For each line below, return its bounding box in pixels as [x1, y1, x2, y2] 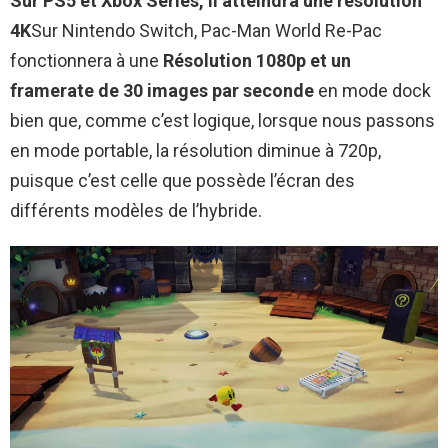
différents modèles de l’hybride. [10, 199, 262, 221]
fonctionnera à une [10, 49, 163, 71]
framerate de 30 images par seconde [10, 79, 314, 101]
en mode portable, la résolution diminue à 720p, [10, 139, 381, 161]
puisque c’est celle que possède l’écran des [10, 169, 355, 191]
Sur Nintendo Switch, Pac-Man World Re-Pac [31, 19, 382, 41]
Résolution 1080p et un [163, 49, 351, 71]
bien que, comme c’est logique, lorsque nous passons [10, 109, 435, 131]
